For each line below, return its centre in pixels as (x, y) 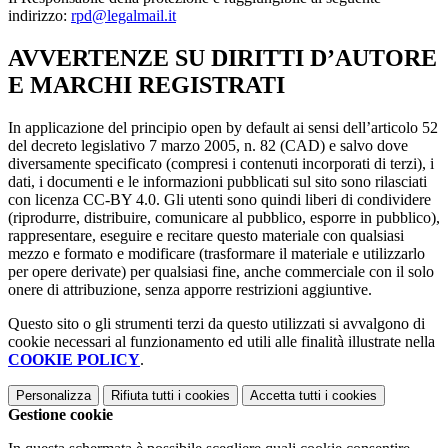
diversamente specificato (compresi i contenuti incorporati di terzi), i (221, 164)
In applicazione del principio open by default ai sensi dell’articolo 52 (223, 128)
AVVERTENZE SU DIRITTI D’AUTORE (222, 58)
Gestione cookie (60, 415)
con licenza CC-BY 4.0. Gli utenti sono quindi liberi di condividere (219, 200)
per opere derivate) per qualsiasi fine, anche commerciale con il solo (221, 272)
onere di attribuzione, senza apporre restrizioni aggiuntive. (190, 290)
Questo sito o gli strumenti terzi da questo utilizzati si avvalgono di (216, 324)
